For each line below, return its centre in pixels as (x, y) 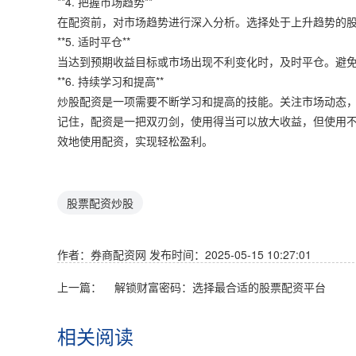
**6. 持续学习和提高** (110, 81)
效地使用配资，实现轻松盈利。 (135, 140)
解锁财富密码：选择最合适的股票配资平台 (220, 286)
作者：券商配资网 (103, 254)
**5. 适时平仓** (94, 41)
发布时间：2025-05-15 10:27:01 (230, 254)
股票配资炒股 (100, 202)
